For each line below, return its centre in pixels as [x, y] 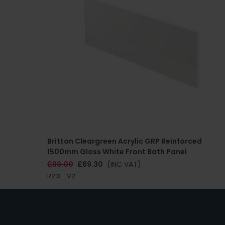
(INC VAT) [124, 164]
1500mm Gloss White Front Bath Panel [117, 151]
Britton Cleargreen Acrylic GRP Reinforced [125, 141]
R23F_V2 [61, 176]
